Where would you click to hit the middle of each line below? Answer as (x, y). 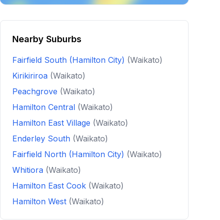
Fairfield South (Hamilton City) (70, 60)
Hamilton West (41, 201)
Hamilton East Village (53, 123)
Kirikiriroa (31, 76)
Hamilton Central (45, 107)
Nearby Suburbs (47, 39)
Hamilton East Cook (50, 186)
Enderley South (42, 138)
